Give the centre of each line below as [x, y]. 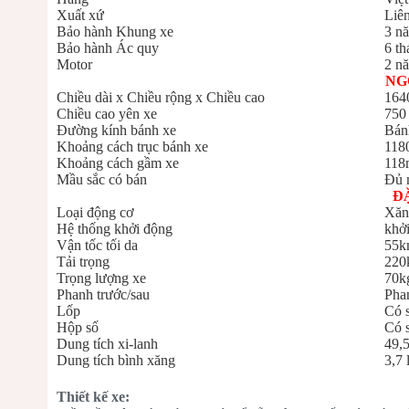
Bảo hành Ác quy [108, 48]
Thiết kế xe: [93, 397]
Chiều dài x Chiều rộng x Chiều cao [161, 97]
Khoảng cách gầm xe [118, 163]
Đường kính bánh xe [116, 130]
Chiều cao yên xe [107, 114]
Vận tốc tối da [97, 245]
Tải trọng [83, 262]
